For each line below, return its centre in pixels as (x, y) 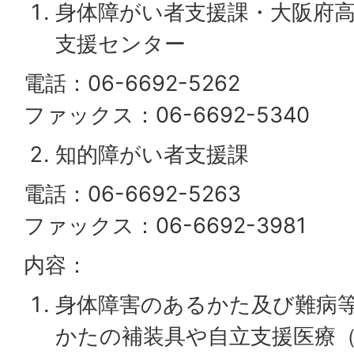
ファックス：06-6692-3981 (165, 226)
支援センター (121, 44)
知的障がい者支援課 (152, 154)
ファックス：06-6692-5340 (167, 115)
